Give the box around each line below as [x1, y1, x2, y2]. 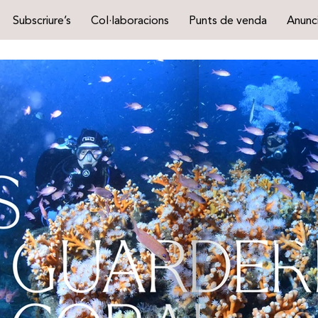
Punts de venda [189, 15, 268, 27]
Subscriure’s [13, 15, 72, 27]
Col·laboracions [91, 15, 170, 27]
